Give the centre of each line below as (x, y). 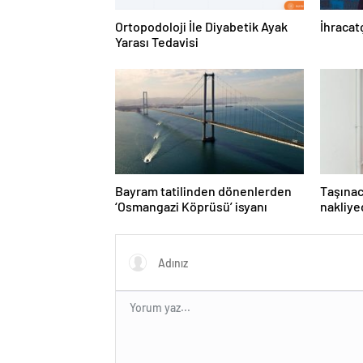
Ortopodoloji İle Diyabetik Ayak (201, 27)
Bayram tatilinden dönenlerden (203, 191)
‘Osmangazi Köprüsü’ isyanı (191, 207)
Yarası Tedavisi (157, 42)
